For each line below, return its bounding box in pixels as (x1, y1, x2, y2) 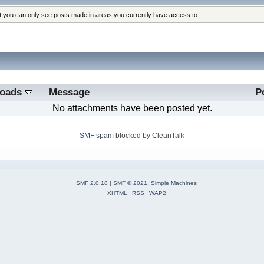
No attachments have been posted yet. (52, 103, 212, 113)
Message (49, 86, 90, 98)
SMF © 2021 (113, 180, 147, 186)
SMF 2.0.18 (76, 180, 108, 186)
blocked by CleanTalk (114, 131, 184, 140)
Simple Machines (151, 180, 197, 186)
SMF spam (80, 131, 114, 140)
